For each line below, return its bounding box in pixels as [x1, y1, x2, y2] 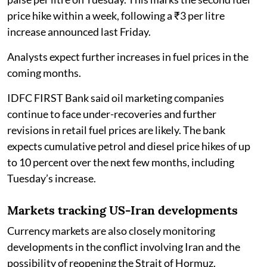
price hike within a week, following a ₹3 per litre [7, 8, 225, 22]
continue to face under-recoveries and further [7, 107, 216, 120]
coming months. [7, 66, 81, 79]
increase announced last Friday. [7, 24, 151, 38]
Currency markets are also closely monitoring [7, 223, 215, 237]
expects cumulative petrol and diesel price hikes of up [7, 139, 250, 153]
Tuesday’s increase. [7, 171, 96, 185]
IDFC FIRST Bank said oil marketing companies [7, 91, 224, 104]
